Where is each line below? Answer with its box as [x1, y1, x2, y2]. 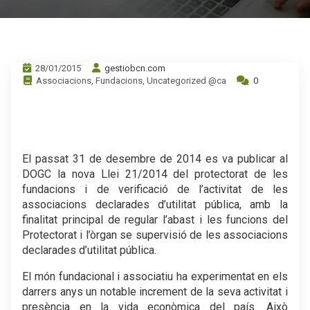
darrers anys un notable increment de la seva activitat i [22, 285, 288, 298]
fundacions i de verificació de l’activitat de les [22, 183, 288, 196]
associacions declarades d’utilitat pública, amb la [22, 198, 288, 211]
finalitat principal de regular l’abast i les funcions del [22, 213, 288, 226]
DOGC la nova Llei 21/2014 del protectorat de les [22, 167, 288, 181]
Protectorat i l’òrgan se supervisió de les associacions [22, 228, 288, 241]
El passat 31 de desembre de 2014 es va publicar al [22, 152, 288, 165]
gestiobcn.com [102, 63, 165, 73]
